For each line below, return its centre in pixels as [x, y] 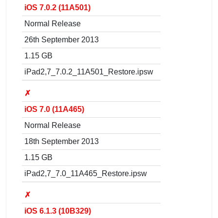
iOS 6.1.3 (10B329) [58, 211]
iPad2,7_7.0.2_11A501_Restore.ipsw [89, 72]
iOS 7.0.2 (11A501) [57, 7]
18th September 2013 [62, 141]
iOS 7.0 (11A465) [54, 109]
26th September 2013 [62, 39]
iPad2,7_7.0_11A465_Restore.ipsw [86, 173]
